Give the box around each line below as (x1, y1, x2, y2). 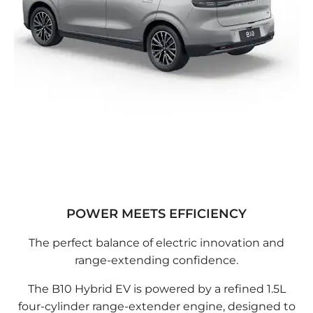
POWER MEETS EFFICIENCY (66, 206, 247, 222)
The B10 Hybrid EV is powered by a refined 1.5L (27, 282, 286, 296)
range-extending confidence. (75, 254, 238, 268)
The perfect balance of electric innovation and (29, 236, 284, 250)
